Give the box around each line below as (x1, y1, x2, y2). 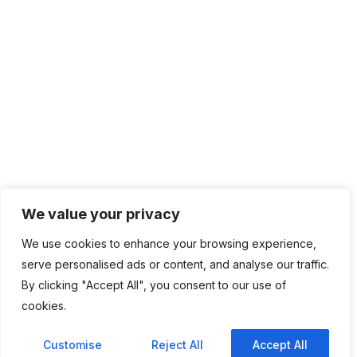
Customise (43, 338, 102, 351)
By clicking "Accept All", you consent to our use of (22, 278, 286, 292)
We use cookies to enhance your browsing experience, (22, 237, 316, 250)
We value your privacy (22, 206, 180, 222)
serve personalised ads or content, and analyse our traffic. (22, 257, 329, 271)
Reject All (151, 338, 203, 351)
